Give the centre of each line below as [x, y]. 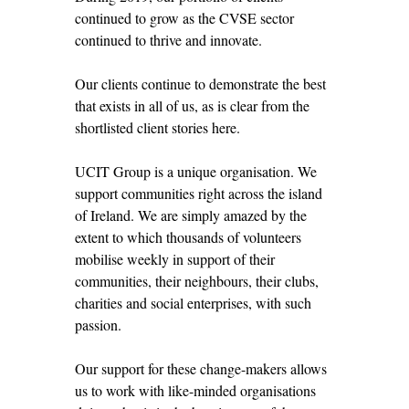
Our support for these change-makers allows [201, 368]
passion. [98, 324]
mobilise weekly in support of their [175, 258]
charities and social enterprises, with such [193, 302]
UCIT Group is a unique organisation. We [196, 171]
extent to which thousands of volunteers [188, 236]
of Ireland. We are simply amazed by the [191, 215]
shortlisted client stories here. [157, 127]
